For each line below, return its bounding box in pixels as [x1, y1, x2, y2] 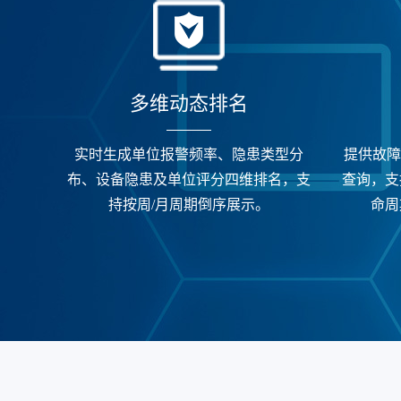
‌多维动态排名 [129, 92, 248, 115]
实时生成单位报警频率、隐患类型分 [73, 147, 303, 163]
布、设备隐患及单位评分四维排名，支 [66, 172, 311, 188]
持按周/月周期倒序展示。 [107, 197, 269, 213]
